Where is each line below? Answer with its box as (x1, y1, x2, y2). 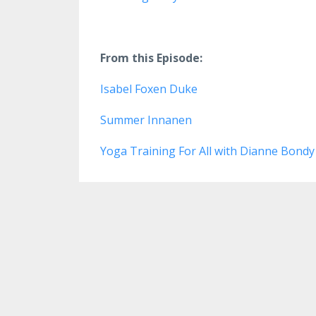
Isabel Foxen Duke (100, 80, 197, 97)
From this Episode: (100, 49, 202, 66)
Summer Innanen (100, 111, 192, 128)
